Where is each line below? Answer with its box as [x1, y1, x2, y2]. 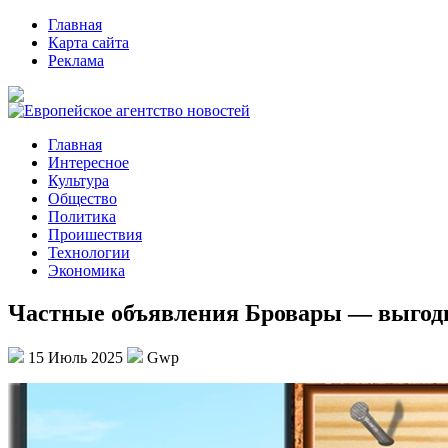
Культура [48, 172, 109, 189]
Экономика [48, 262, 125, 279]
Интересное [48, 154, 129, 171]
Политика [48, 208, 116, 225]
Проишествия [48, 226, 142, 243]
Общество [48, 190, 117, 207]
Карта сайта [48, 34, 129, 51]
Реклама [48, 52, 104, 69]
